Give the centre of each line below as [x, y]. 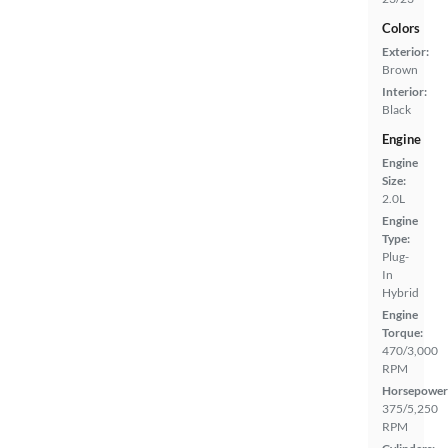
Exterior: [405, 52]
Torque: [402, 333]
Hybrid [400, 293]
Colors [401, 28]
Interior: [404, 92]
